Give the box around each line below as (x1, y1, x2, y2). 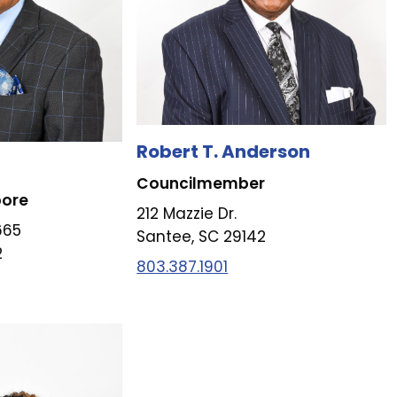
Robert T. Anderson (136, 138, 311, 164)
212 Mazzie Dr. (136, 202, 237, 224)
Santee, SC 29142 (136, 225, 267, 247)
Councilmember (136, 172, 266, 194)
